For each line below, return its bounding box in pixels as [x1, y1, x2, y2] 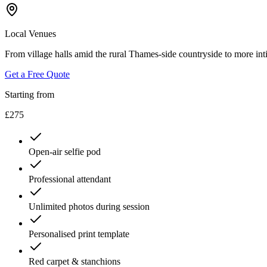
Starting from [5, 89, 54, 100]
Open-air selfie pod [29, 146, 101, 157]
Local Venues [5, 28, 56, 39]
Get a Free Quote [5, 69, 70, 79]
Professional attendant [29, 173, 111, 184]
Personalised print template [29, 228, 129, 239]
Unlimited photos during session [29, 201, 150, 212]
